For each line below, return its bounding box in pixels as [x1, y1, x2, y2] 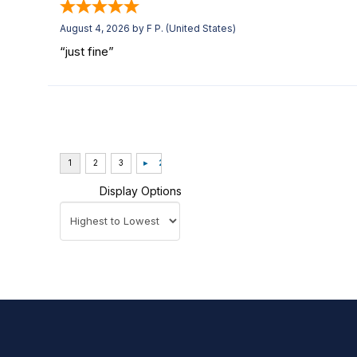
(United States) [163, 22, 236, 35]
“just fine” [60, 44, 114, 60]
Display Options [100, 183, 182, 198]
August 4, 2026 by [60, 22, 147, 35]
